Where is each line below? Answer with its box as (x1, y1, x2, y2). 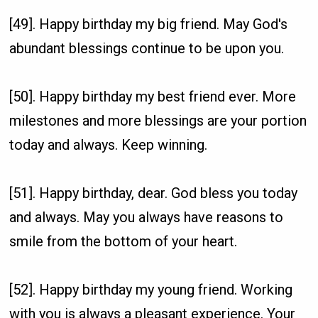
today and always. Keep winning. (9, 136, 208, 153)
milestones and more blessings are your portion (9, 111, 307, 129)
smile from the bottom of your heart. (9, 232, 238, 250)
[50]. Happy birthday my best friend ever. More (9, 87, 297, 105)
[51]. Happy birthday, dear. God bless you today (9, 184, 298, 202)
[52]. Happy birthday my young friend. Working (9, 280, 293, 298)
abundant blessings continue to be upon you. (9, 39, 285, 57)
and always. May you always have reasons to (9, 208, 284, 226)
